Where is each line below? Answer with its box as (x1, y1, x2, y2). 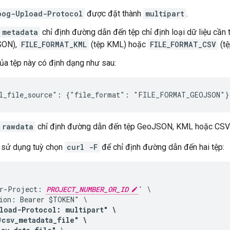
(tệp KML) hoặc (89, 39, 148, 49)
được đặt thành (85, 8, 143, 18)
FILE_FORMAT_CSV (150, 39, 216, 49)
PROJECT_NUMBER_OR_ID (46, 184, 128, 194)
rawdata (2, 121, 33, 131)
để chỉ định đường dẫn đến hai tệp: (100, 142, 224, 152)
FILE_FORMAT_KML (21, 39, 87, 49)
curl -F (67, 142, 98, 152)
